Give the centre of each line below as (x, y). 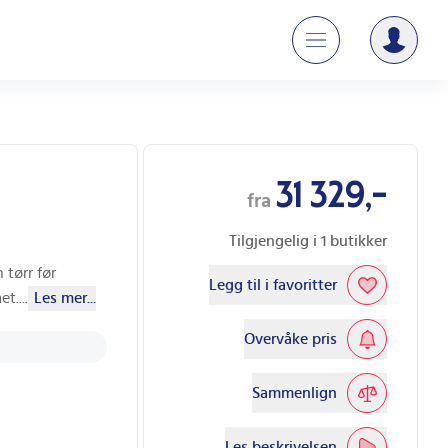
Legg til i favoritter (273, 284)
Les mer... (65, 298)
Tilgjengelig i (275, 241)
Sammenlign (294, 392)
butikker (356, 241)
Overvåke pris (290, 338)
